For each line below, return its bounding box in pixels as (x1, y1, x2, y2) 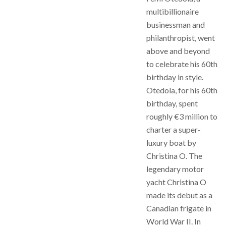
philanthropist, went (146, 33, 215, 42)
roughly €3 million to (146, 111, 217, 121)
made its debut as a (146, 190, 212, 200)
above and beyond (146, 46, 210, 55)
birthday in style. (146, 72, 203, 82)
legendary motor (146, 164, 204, 174)
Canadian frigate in (146, 203, 211, 213)
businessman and (146, 20, 205, 29)
